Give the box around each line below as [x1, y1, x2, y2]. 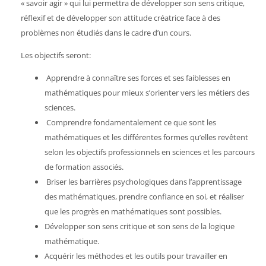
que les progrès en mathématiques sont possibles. [45, 205, 223, 217]
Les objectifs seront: [21, 49, 91, 61]
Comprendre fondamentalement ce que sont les [45, 116, 216, 128]
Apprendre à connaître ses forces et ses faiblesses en [45, 72, 230, 83]
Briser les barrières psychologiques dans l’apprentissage [45, 176, 242, 187]
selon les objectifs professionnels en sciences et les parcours [45, 146, 255, 157]
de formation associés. [45, 161, 123, 172]
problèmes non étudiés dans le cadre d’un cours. [21, 27, 193, 38]
